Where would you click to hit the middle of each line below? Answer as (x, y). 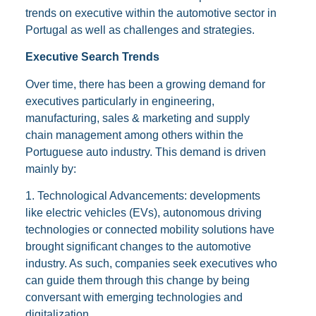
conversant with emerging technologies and (134, 298)
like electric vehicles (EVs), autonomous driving (143, 213)
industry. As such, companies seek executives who (151, 264)
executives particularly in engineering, (120, 101)
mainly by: (50, 169)
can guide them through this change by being (137, 281)
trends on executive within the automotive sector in (151, 13)
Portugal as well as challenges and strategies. (140, 30)
